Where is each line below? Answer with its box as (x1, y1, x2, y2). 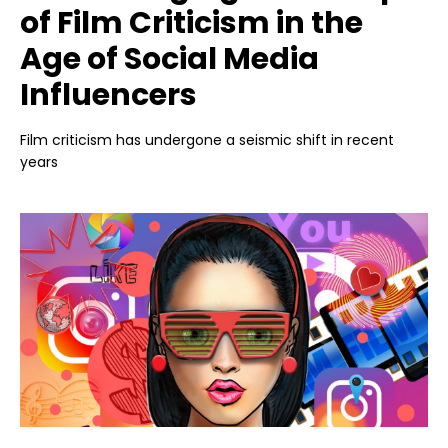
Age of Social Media (20, 38, 319, 80)
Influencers (20, 74, 197, 116)
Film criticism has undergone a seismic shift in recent (20, 130, 394, 150)
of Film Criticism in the (20, 2, 363, 44)
